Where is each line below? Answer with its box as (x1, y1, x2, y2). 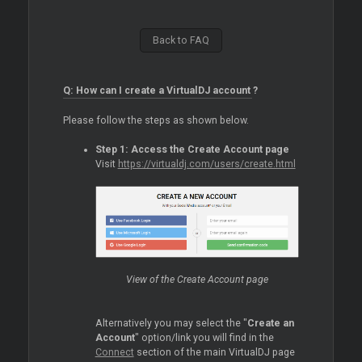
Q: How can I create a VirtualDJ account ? (62, 85, 258, 96)
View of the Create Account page (126, 273, 268, 285)
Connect (95, 346, 134, 358)
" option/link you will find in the (134, 331, 274, 343)
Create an (246, 317, 294, 329)
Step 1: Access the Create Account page (95, 144, 289, 155)
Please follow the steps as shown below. (62, 115, 249, 126)
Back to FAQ (153, 35, 209, 46)
